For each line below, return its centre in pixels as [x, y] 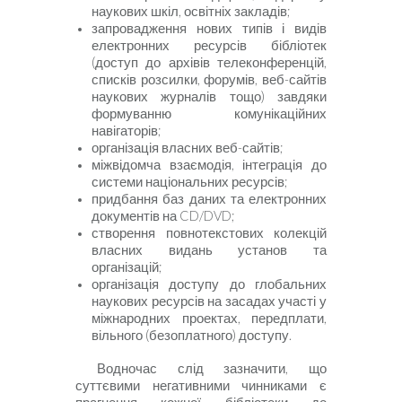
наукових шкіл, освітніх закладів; [191, 12]
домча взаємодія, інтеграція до [224, 165]
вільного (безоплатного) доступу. [192, 336]
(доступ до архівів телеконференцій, [209, 63]
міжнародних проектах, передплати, [209, 319]
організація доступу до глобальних [209, 284]
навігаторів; [126, 131]
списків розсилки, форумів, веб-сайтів [209, 80]
